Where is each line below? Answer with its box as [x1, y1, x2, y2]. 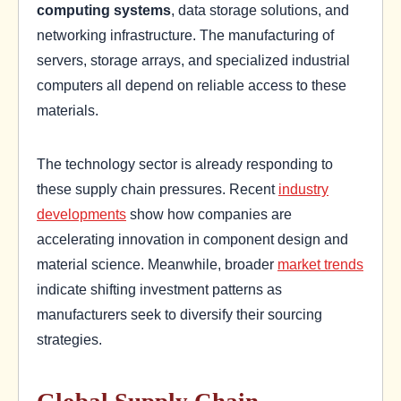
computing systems [37, 2, 171, 19]
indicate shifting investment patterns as [37, 281, 282, 298]
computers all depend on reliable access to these [37, 77, 346, 94]
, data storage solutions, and [171, 2, 349, 19]
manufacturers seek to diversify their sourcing [37, 306, 322, 323]
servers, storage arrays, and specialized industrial [37, 52, 350, 69]
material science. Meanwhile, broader [37, 256, 277, 273]
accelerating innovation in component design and [37, 231, 348, 248]
